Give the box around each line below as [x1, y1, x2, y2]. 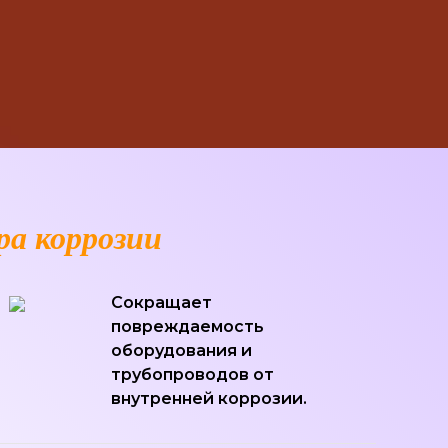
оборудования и [111, 341, 253, 360]
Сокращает [111, 293, 213, 312]
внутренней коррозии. [111, 389, 308, 408]
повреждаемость [111, 317, 265, 336]
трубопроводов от [111, 365, 275, 384]
